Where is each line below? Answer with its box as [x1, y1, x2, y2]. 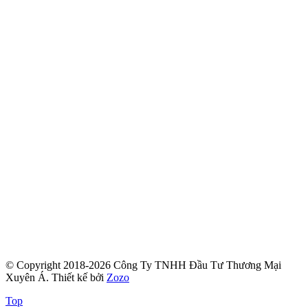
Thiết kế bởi [52, 272, 107, 284]
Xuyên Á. [5, 272, 52, 284]
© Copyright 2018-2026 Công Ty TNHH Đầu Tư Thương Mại [5, 259, 281, 272]
